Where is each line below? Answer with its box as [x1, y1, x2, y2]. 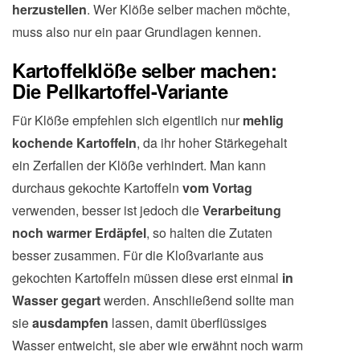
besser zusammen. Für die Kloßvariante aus [12, 246, 264, 264]
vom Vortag [182, 178, 252, 197]
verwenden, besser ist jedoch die [12, 201, 202, 219]
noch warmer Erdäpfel [12, 223, 146, 242]
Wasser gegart [12, 291, 100, 309]
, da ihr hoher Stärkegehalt [137, 133, 287, 152]
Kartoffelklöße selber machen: [12, 56, 277, 84]
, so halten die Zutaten [146, 223, 272, 242]
